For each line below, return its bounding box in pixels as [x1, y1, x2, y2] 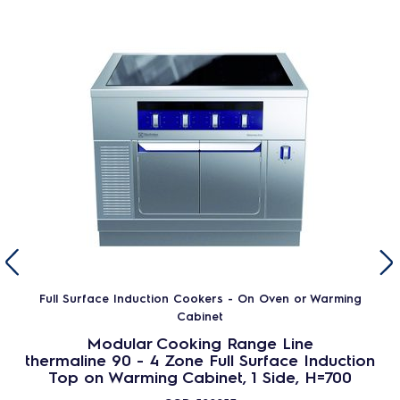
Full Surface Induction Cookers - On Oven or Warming [38, 290, 362, 305]
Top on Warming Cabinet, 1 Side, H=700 [48, 366, 352, 387]
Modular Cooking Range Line [87, 332, 313, 353]
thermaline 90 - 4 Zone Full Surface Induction [25, 349, 375, 370]
